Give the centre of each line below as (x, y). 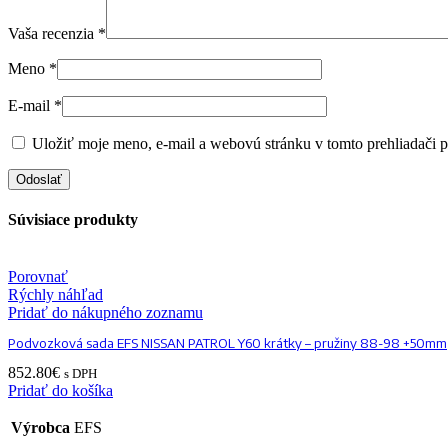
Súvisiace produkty (73, 219)
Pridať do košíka (60, 391)
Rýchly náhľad (55, 295)
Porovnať (38, 277)
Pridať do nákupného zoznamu (105, 313)
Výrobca (40, 428)
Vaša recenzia (53, 33)
